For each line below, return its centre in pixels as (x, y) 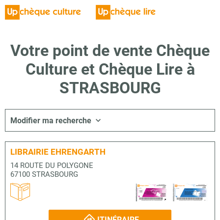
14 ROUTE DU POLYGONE (52, 165)
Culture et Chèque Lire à (110, 69)
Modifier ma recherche (51, 120)
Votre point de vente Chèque (110, 51)
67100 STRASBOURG (44, 174)
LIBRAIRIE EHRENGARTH (58, 152)
